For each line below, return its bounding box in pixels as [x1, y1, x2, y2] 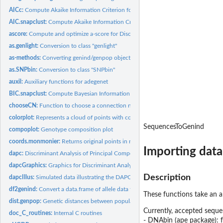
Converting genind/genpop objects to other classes [42, 54, 175, 61]
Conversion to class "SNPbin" [39, 66, 115, 73]
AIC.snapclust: [9, 18, 49, 25]
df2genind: [9, 186, 39, 192]
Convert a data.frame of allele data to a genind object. [39, 186, 179, 192]
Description [143, 173, 191, 182]
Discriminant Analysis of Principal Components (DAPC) [25, 150, 169, 156]
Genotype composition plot [41, 126, 113, 132]
